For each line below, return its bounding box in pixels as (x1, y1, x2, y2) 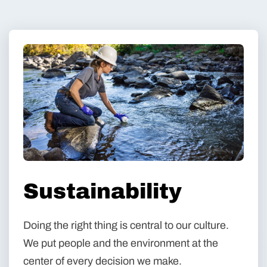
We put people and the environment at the (23, 237, 218, 250)
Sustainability (23, 179, 182, 204)
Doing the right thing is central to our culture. (23, 219, 229, 232)
